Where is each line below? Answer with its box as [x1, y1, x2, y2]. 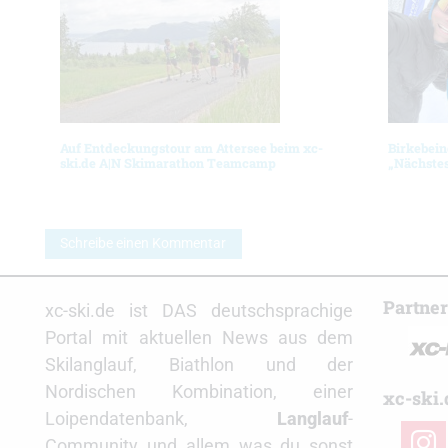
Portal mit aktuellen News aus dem [45, 327, 354, 349]
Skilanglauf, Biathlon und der [45, 354, 354, 376]
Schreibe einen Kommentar [60, 235, 227, 253]
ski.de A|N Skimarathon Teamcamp [60, 155, 276, 171]
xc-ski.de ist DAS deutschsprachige [45, 300, 354, 322]
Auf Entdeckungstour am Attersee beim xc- [60, 140, 323, 156]
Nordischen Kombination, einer [45, 381, 354, 403]
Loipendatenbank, [45, 408, 278, 430]
